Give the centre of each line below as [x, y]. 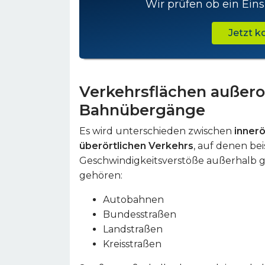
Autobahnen [133, 200]
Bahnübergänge [142, 110]
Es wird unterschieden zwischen [157, 131]
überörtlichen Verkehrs [136, 146]
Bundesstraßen [140, 214]
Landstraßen [133, 229]
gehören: [101, 175]
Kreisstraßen [132, 244]
